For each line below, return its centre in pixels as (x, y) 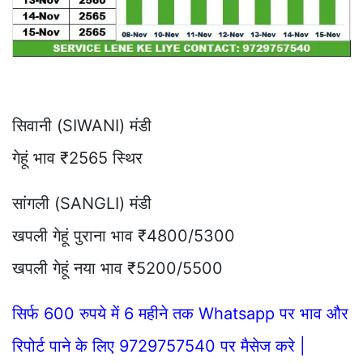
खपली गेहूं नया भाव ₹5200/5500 (117, 268)
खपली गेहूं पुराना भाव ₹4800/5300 (124, 235)
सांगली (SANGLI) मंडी (82, 203)
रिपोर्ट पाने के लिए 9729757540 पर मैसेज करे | (159, 346)
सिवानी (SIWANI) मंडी (82, 125)
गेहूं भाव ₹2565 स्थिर (77, 158)
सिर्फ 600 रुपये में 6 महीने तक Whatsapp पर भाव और (180, 313)
